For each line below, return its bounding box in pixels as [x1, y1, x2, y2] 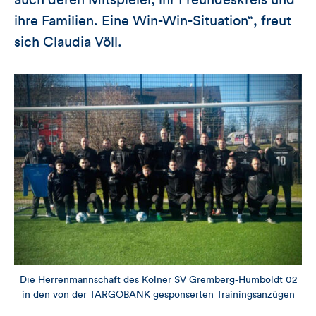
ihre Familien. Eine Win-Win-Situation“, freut [14, 14, 291, 29]
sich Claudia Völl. [14, 35, 122, 50]
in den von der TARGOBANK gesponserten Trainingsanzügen [21, 289, 295, 300]
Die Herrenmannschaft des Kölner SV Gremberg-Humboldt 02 [19, 274, 297, 285]
